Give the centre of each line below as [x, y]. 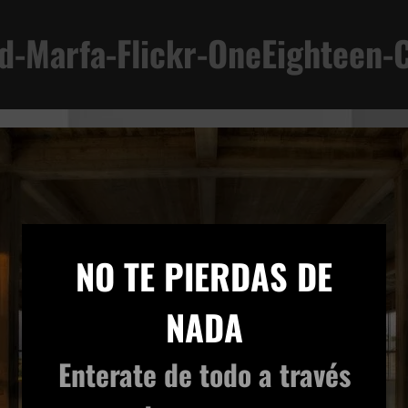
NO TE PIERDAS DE [204, 275]
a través [304, 373]
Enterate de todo [158, 373]
